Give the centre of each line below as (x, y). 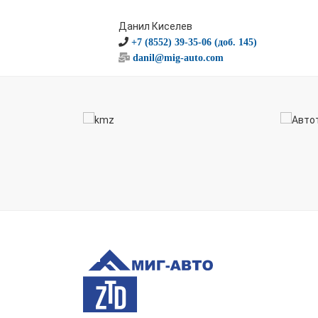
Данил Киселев (155, 26)
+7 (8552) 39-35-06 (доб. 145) (194, 42)
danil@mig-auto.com (178, 57)
